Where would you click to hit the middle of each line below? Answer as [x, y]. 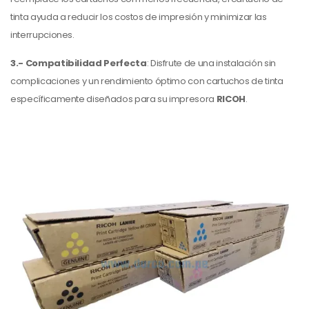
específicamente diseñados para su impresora [113, 99]
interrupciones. [42, 34]
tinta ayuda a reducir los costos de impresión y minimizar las [139, 17]
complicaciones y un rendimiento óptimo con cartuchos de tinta [147, 81]
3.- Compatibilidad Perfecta [79, 63]
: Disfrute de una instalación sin [211, 63]
